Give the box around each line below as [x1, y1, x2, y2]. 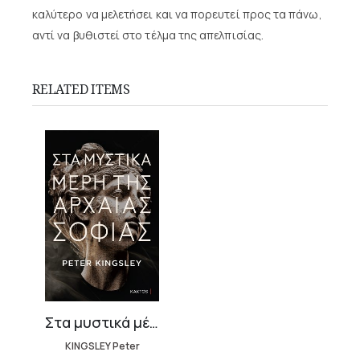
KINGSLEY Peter [64, 338, 140, 353]
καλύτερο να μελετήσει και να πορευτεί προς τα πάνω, [32, 6, 322, 22]
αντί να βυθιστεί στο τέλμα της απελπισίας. [32, 27, 267, 43]
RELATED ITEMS [32, 80, 130, 98]
